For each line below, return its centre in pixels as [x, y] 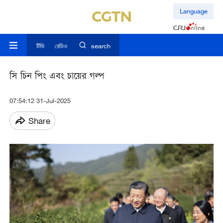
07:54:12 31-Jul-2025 [40, 101]
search [101, 46]
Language [193, 11]
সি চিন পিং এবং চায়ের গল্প [56, 77]
